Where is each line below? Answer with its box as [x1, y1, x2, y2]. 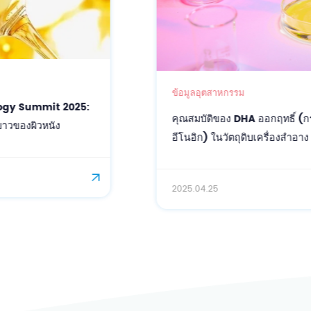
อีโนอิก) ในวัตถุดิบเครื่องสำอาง [47, 129, 185, 146]
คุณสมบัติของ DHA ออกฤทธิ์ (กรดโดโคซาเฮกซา [47, 110, 262, 128]
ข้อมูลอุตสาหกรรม [47, 85, 121, 101]
